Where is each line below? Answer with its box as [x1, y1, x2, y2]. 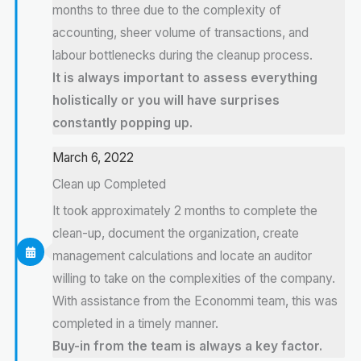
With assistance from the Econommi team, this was [52, 293, 338, 309]
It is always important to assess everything [52, 69, 317, 85]
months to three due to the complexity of [52, 2, 281, 18]
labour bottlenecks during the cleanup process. [52, 47, 313, 63]
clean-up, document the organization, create [52, 225, 299, 241]
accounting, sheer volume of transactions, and [52, 24, 309, 40]
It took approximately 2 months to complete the [52, 202, 317, 218]
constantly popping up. [52, 114, 193, 131]
